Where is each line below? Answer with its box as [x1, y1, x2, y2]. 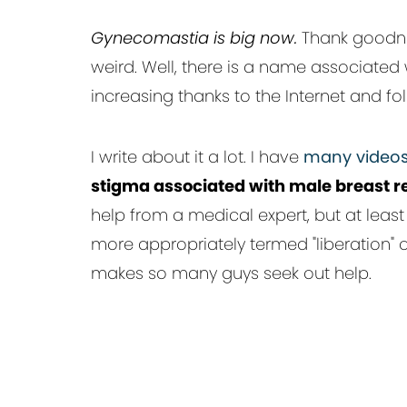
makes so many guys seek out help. [91, 262, 372, 284]
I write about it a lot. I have [91, 145, 303, 168]
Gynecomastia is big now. [91, 26, 297, 49]
